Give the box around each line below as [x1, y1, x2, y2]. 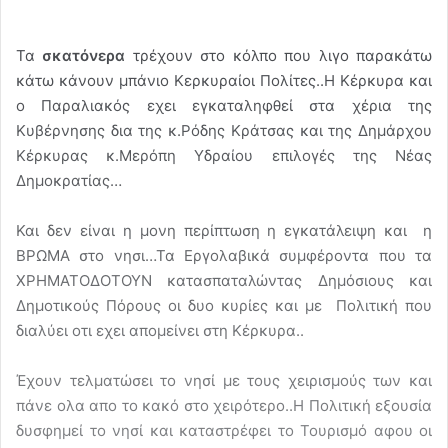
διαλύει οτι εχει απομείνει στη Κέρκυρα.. [16, 320, 304, 340]
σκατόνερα [42, 45, 126, 65]
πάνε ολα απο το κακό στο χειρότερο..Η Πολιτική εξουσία [16, 395, 432, 415]
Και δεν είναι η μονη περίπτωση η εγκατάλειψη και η [16, 220, 432, 240]
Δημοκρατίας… [16, 170, 122, 190]
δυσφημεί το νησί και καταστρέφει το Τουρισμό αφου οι [16, 420, 432, 440]
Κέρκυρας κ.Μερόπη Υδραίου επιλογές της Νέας [16, 145, 432, 165]
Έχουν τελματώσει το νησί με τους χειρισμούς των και [16, 370, 432, 390]
